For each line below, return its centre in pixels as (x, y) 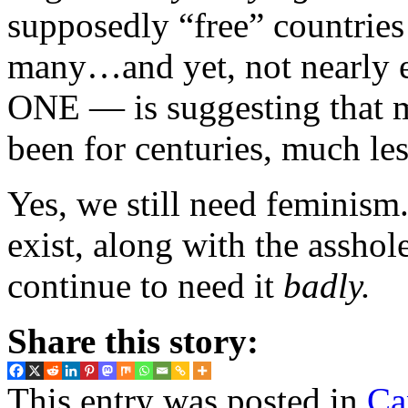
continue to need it (145, 285)
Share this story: (133, 341)
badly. (327, 285)
